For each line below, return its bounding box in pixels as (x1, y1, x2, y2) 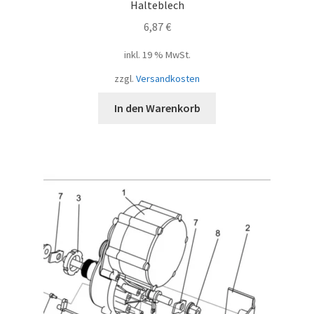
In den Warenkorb (114, 100, 200, 115)
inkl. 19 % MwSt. (123, 48, 191, 61)
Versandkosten (136, 71, 200, 85)
